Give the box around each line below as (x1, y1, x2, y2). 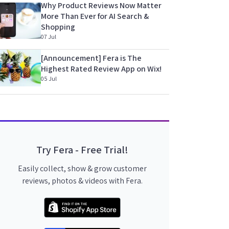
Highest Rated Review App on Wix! (41, 63, 162, 74)
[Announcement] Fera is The (41, 52, 142, 63)
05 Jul (41, 74, 57, 82)
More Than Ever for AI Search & (41, 10, 149, 21)
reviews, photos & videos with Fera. (21, 175, 143, 186)
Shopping (41, 21, 75, 32)
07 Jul (41, 32, 56, 40)
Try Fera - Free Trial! (36, 143, 128, 156)
